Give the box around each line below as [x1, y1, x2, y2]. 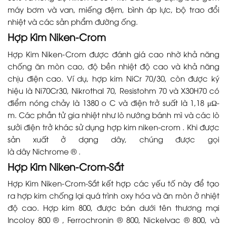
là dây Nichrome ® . [8, 145, 81, 156]
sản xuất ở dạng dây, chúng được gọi [8, 133, 219, 144]
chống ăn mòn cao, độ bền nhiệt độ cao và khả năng [8, 60, 219, 71]
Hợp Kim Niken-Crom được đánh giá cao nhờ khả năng [8, 48, 219, 59]
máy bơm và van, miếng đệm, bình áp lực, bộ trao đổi [8, 4, 219, 14]
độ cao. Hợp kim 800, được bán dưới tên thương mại [8, 202, 219, 213]
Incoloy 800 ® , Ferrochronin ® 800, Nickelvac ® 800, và [8, 214, 219, 225]
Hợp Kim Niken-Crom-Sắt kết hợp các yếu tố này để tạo [8, 178, 219, 188]
